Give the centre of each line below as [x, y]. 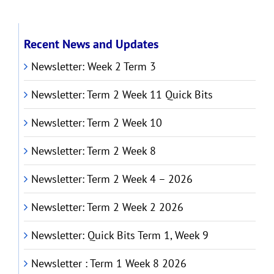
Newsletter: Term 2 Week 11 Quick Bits [122, 94]
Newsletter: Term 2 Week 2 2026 [107, 207]
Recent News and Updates [91, 44]
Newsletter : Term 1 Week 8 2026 [109, 263]
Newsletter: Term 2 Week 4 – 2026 [112, 179]
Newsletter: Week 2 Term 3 [93, 66]
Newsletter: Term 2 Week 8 [93, 150]
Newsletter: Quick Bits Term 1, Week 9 [120, 235]
